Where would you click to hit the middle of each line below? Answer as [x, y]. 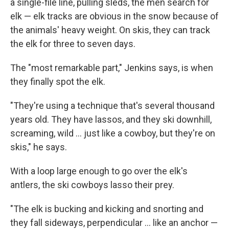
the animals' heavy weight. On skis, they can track [110, 30]
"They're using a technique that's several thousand [112, 106]
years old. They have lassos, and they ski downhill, [111, 120]
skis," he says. [39, 147]
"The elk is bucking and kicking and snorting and [107, 209]
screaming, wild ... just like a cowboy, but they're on [113, 133]
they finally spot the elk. [58, 82]
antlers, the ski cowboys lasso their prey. [92, 185]
